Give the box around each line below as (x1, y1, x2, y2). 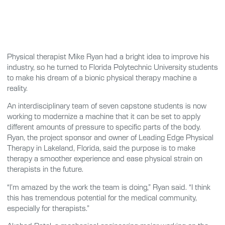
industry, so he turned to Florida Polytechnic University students (7, 62, 218, 71)
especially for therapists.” (7, 203, 89, 212)
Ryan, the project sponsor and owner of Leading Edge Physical (7, 133, 213, 142)
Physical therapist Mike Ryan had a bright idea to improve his (7, 52, 209, 61)
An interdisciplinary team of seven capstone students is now (7, 101, 206, 110)
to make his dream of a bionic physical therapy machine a (7, 73, 197, 82)
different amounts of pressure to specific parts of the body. (7, 122, 201, 132)
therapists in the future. (7, 164, 83, 174)
